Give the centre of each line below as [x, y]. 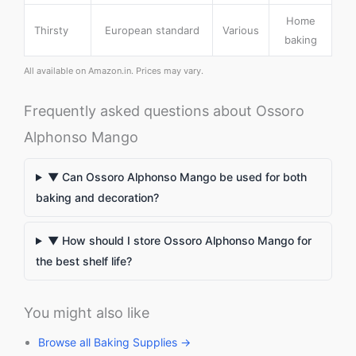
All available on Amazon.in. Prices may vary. [114, 71]
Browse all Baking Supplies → [114, 342]
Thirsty [51, 31]
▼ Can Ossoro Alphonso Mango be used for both [177, 177]
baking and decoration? [97, 198]
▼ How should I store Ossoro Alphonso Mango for [179, 241]
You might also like [87, 313]
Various [241, 31]
